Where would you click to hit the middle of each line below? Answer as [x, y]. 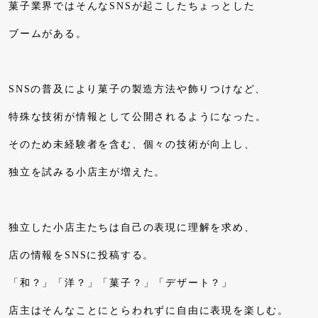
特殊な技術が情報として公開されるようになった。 [138, 116]
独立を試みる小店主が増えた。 [87, 172]
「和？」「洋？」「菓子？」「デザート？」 [121, 283]
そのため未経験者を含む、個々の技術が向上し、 [132, 144]
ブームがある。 [48, 33]
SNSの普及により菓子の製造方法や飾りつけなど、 [138, 89]
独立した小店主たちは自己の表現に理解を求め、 [132, 227]
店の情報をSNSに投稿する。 [82, 255]
